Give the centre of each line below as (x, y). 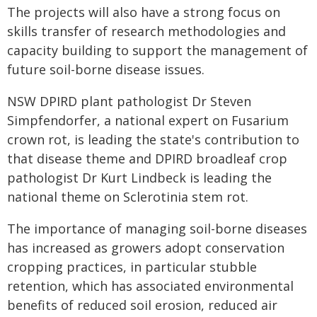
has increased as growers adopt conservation (146, 248)
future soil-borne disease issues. (106, 69)
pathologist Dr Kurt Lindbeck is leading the (139, 178)
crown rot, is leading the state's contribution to (153, 139)
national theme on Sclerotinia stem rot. (128, 197)
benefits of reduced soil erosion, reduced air (142, 305)
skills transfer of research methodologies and (146, 31)
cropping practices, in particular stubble (132, 267)
